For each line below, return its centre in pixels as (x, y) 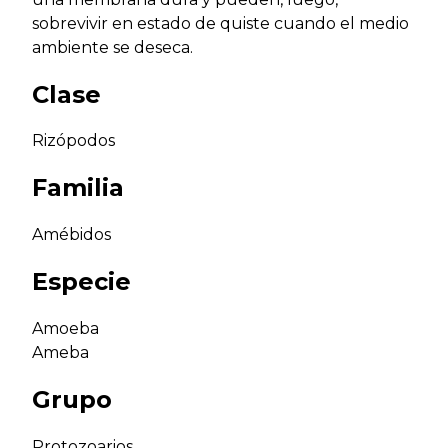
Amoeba (65, 329)
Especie (81, 282)
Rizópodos (73, 141)
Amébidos (71, 235)
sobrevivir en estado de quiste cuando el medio (220, 23)
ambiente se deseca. (112, 47)
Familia (78, 188)
